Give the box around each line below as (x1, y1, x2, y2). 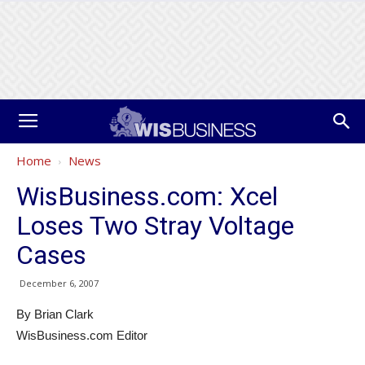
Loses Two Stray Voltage (16, 210, 294, 241)
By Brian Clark (16, 307, 94, 321)
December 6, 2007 (20, 277, 99, 289)
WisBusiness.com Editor (16, 328, 147, 342)
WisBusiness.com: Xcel (16, 181, 278, 212)
